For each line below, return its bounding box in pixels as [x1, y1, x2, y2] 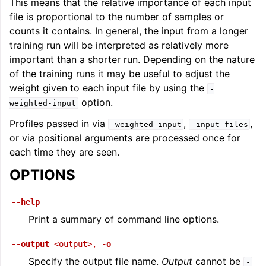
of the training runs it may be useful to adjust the [9, 68, 230, 80]
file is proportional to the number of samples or [9, 11, 224, 23]
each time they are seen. [9, 146, 119, 158]
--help [11, 197, 40, 207]
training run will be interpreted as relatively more [9, 39, 229, 51]
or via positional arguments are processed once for [9, 132, 240, 144]
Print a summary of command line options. [28, 213, 219, 225]
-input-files [191, 120, 248, 129]
